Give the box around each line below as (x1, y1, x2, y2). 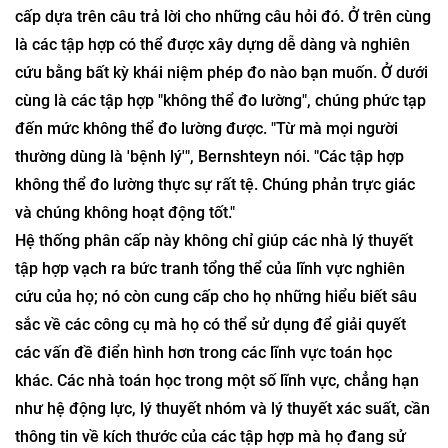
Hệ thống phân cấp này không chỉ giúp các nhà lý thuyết (15, 331, 413, 350)
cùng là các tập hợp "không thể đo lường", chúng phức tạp (15, 191, 426, 210)
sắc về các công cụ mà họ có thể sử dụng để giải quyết (15, 415, 406, 434)
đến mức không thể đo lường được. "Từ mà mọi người (15, 219, 398, 238)
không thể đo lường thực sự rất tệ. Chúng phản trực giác (15, 275, 415, 294)
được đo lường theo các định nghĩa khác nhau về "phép (15, 51, 409, 70)
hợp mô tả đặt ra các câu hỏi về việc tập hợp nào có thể (15, 23, 410, 42)
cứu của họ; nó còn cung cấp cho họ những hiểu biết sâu (15, 387, 417, 406)
